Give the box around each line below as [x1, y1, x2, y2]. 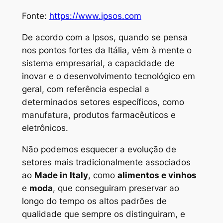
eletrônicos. [21, 123, 68, 133]
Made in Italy [34, 170, 88, 180]
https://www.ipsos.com [49, 11, 141, 21]
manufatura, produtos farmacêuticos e [21, 110, 176, 120]
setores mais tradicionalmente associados [21, 157, 191, 167]
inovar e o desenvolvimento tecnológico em [21, 71, 195, 82]
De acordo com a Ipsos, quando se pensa [21, 32, 188, 43]
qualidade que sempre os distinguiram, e [21, 209, 185, 219]
